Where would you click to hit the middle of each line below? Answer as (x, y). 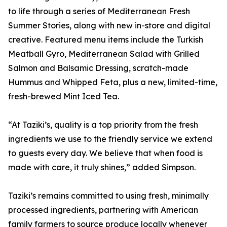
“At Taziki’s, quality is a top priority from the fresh (103, 125)
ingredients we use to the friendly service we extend (110, 139)
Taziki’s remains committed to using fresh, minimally (108, 196)
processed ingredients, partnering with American (103, 210)
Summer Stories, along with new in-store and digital (109, 25)
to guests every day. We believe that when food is (105, 153)
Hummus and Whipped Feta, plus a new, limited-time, (113, 82)
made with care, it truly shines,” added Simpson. (102, 167)
